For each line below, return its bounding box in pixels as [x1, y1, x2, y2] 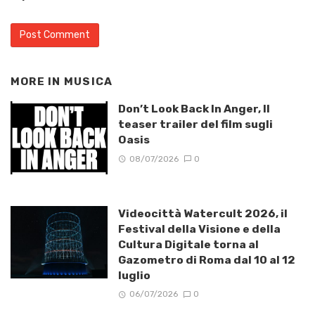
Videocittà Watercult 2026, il [117, 206, 288, 220]
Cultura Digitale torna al [117, 237, 259, 251]
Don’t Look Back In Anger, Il [117, 102, 270, 116]
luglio [117, 268, 150, 282]
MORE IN [11, 75, 64, 88]
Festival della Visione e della [117, 221, 281, 236]
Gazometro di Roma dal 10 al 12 [117, 252, 295, 266]
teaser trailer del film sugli [117, 117, 273, 131]
